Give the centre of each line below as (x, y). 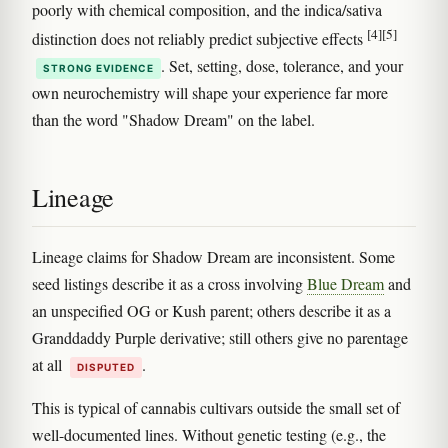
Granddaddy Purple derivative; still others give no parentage (220, 337)
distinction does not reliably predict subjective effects (199, 38)
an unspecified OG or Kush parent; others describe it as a (211, 310)
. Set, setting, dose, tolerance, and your (282, 65)
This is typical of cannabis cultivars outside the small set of (216, 407)
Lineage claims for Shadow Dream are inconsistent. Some (213, 256)
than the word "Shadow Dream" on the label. (173, 119)
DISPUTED (106, 366)
